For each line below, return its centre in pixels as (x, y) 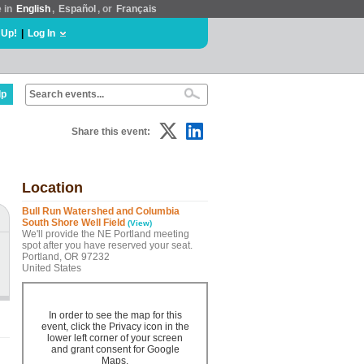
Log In (41, 33)
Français (136, 9)
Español (77, 9)
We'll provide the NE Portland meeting (106, 234)
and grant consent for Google (115, 349)
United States (52, 268)
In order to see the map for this (115, 315)
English (33, 9)
